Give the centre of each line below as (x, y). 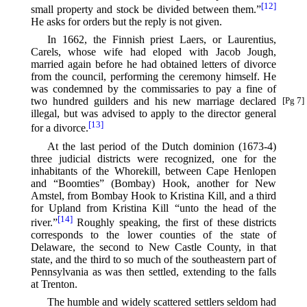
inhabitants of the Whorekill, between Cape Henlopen (153, 171)
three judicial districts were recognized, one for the (153, 158)
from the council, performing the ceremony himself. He (153, 77)
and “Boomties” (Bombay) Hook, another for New (153, 183)
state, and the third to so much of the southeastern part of (153, 260)
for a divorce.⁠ (59, 128)
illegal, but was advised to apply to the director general (153, 114)
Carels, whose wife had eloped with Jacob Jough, (153, 52)
